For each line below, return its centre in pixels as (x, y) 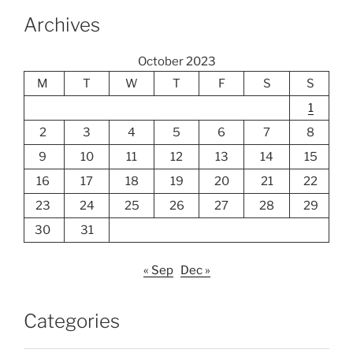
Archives (62, 25)
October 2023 (176, 62)
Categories (72, 321)
